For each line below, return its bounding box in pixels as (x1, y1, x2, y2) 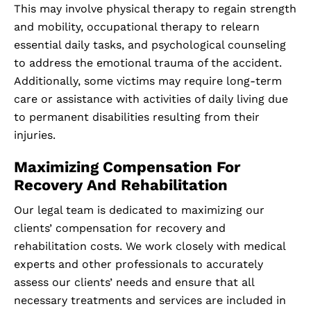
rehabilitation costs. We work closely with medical (14, 239, 285, 253)
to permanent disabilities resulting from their (14, 110, 260, 124)
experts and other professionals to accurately (14, 258, 263, 271)
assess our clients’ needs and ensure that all (14, 276, 254, 289)
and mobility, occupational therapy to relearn (14, 20, 260, 34)
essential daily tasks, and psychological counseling (14, 38, 286, 52)
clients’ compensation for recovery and (14, 221, 226, 235)
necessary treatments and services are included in (14, 294, 286, 308)
